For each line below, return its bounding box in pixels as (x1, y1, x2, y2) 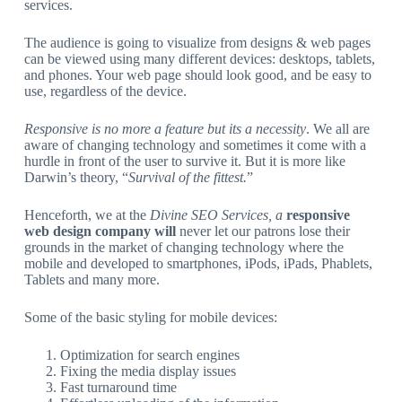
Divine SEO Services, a (149, 206, 286, 223)
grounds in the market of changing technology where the (23, 239, 344, 255)
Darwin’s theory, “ (23, 169, 128, 185)
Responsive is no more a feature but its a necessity (23, 120, 306, 136)
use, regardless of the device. (23, 83, 187, 99)
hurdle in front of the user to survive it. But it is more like (23, 153, 345, 169)
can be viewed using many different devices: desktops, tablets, (23, 50, 375, 66)
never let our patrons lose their (175, 223, 350, 239)
